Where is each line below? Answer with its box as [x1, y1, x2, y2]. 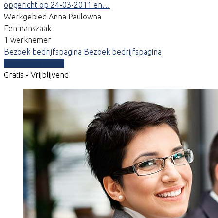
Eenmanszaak [4, 23, 51, 33]
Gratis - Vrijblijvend [4, 70, 69, 79]
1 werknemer [4, 35, 51, 44]
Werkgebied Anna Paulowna [4, 12, 101, 21]
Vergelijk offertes [4, 58, 64, 68]
